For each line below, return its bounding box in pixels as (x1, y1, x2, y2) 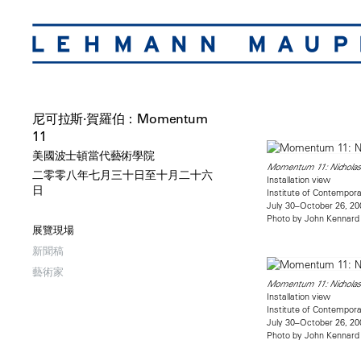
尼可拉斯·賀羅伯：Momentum (32, 110, 208, 127)
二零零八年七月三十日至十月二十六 (32, 168, 213, 182)
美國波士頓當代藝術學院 (32, 148, 155, 163)
